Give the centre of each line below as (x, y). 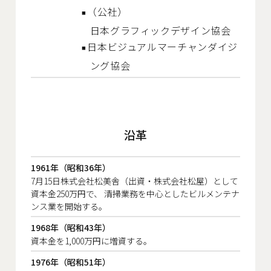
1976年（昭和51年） (71, 262)
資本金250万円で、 (67, 193)
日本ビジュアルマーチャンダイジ (162, 46)
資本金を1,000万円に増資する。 (91, 240)
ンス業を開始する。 (69, 206)
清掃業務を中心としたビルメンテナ (171, 193)
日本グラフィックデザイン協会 (160, 30)
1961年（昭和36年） (71, 167)
